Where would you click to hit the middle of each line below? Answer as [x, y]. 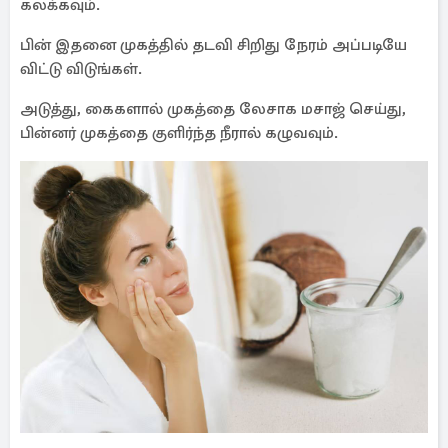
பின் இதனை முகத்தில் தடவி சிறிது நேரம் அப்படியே [213, 45]
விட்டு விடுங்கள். [81, 69]
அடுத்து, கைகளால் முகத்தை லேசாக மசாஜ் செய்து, [213, 109]
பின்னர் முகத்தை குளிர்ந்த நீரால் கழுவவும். [179, 133]
